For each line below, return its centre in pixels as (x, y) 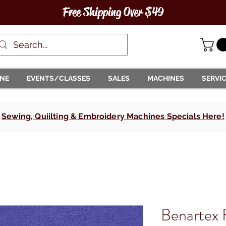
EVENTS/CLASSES (59, 78)
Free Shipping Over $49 (113, 12)
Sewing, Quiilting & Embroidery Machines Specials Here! (113, 116)
